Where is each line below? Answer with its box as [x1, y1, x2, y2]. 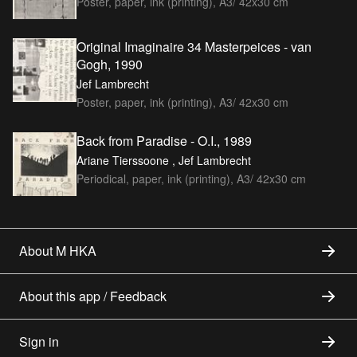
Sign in [19, 331, 59, 351]
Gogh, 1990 [76, 54, 143, 73]
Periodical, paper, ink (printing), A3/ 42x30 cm [76, 170, 306, 186]
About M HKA [19, 241, 96, 260]
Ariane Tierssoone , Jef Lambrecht [76, 151, 251, 168]
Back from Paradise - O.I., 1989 [76, 131, 252, 150]
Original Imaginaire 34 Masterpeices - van [76, 37, 312, 56]
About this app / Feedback [19, 286, 167, 305]
